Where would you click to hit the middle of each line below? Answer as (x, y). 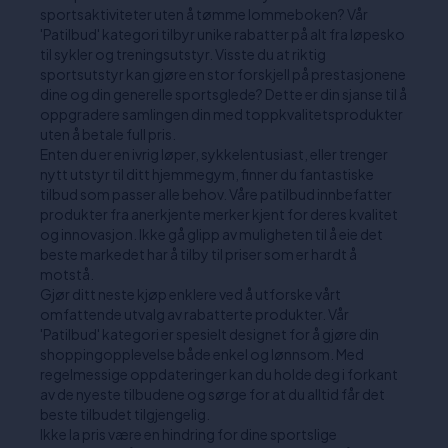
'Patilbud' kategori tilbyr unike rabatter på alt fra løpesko (222, 34)
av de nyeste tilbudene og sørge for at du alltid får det (212, 394)
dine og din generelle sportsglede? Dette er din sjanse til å (223, 94)
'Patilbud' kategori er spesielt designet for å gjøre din (209, 334)
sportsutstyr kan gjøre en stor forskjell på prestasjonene (223, 74)
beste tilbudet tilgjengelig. (125, 414)
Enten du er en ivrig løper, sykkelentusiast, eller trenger (214, 154)
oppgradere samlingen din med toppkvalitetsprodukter (221, 114)
